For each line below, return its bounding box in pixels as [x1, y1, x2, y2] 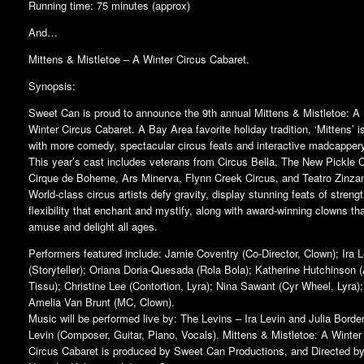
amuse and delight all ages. [28, 218, 158, 234]
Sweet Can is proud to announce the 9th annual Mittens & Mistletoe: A [28, 104, 360, 120]
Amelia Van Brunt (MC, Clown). [28, 293, 175, 310]
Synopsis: [28, 77, 76, 93]
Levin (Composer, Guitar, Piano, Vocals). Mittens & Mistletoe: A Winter [28, 326, 362, 342]
